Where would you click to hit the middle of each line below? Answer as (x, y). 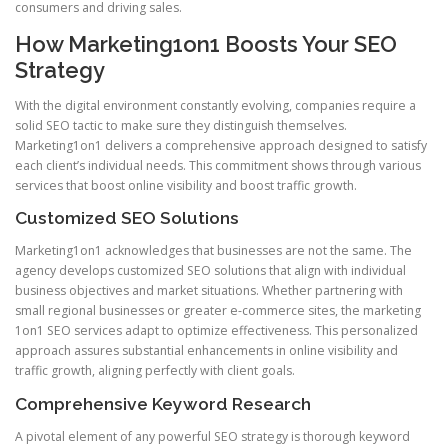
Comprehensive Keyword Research (163, 403)
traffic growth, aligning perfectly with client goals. (155, 371)
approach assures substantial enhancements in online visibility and (206, 351)
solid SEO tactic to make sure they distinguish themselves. (181, 126)
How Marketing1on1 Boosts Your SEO (206, 44)
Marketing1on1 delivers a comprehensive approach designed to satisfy (221, 146)
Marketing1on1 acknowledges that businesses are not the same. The (213, 251)
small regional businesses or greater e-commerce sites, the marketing (218, 311)
